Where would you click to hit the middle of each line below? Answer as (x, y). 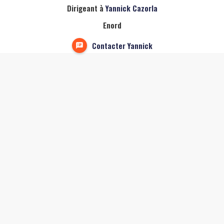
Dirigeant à (86, 8)
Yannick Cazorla (131, 8)
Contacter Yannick (122, 45)
